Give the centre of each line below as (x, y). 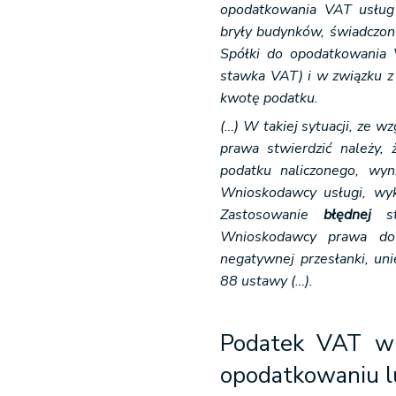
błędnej (348, 215)
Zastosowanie (272, 215)
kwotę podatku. (270, 98)
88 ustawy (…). (267, 281)
